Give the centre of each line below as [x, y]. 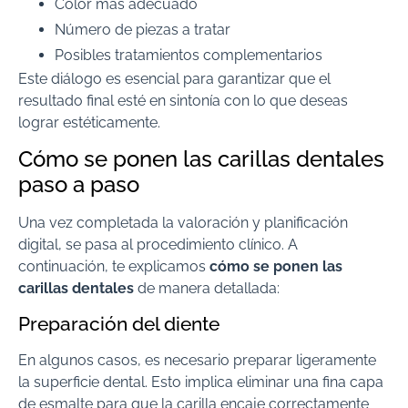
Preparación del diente [119, 323]
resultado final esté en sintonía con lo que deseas [183, 100]
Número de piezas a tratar [143, 29]
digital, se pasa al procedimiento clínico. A [158, 245]
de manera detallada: [207, 289]
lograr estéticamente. [89, 122]
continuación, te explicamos [114, 267]
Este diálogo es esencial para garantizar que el [174, 78]
